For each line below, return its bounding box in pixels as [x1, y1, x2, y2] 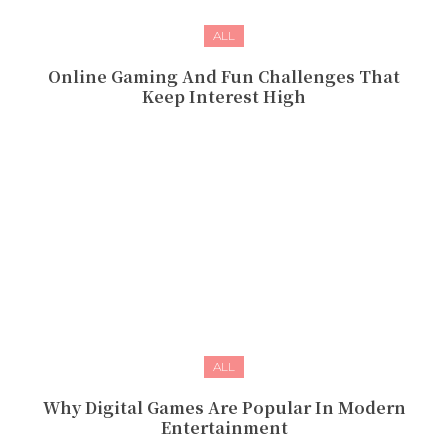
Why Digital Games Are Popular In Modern [42, 396, 406, 420]
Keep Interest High [142, 85, 306, 109]
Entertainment [160, 416, 288, 440]
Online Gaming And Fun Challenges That [48, 65, 400, 89]
